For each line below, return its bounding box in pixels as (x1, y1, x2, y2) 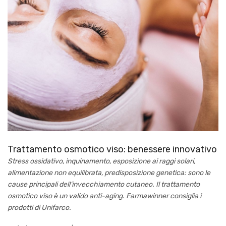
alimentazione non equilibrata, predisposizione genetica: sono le (8, 168, 210, 177)
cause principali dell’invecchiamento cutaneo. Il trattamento (8, 180, 200, 189)
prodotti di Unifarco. (8, 203, 71, 212)
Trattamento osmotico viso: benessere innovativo (8, 143, 217, 155)
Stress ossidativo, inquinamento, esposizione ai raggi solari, (8, 156, 195, 165)
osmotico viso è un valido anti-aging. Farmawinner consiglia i (8, 191, 201, 200)
